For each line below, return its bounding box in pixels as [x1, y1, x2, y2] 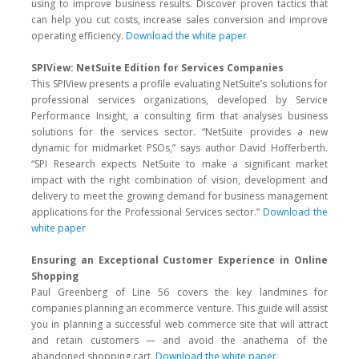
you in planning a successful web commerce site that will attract [31, 317, 328, 331]
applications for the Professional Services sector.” [31, 205, 263, 219]
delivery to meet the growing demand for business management [31, 189, 328, 203]
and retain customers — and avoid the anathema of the [31, 333, 328, 347]
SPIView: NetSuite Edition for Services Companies [31, 61, 284, 75]
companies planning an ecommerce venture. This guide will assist [31, 301, 328, 315]
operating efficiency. [31, 29, 126, 42]
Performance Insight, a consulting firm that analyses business [31, 109, 328, 123]
